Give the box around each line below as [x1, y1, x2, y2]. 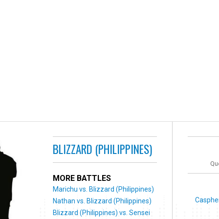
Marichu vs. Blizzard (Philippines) [53, 185, 154, 193]
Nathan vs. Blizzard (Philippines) [53, 197, 152, 205]
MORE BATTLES [53, 173, 111, 183]
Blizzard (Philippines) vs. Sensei [53, 208, 151, 217]
